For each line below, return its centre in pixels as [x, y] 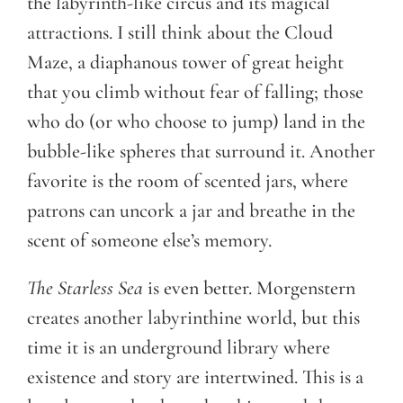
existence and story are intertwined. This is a [195, 376]
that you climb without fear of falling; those [195, 91]
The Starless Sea [85, 287]
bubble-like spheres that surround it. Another [201, 151]
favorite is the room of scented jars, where [188, 180]
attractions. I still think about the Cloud [180, 32]
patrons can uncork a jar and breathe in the [191, 210]
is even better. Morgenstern [249, 287]
